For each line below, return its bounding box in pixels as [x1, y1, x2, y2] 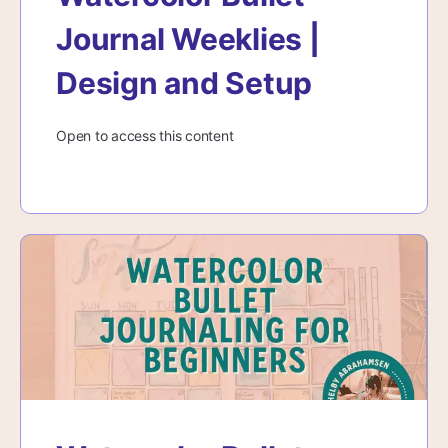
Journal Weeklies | [56, 21, 320, 58]
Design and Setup [56, 65, 313, 102]
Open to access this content [56, 127, 234, 145]
